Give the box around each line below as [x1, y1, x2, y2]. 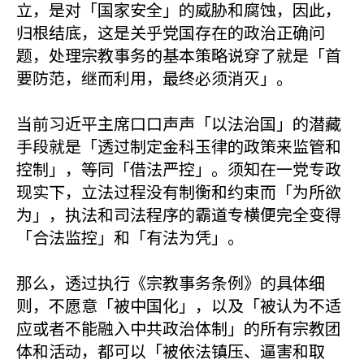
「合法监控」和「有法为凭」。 [16, 225, 244, 249]
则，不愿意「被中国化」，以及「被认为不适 [16, 293, 341, 317]
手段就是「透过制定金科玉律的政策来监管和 [16, 134, 341, 158]
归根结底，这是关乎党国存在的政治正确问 [16, 20, 325, 44]
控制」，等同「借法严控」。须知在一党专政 [16, 157, 341, 180]
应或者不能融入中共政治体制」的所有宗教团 [16, 316, 341, 340]
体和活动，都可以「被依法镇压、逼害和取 [16, 339, 325, 362]
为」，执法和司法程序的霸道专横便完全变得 [16, 202, 341, 226]
